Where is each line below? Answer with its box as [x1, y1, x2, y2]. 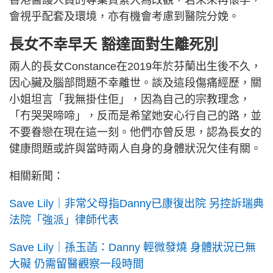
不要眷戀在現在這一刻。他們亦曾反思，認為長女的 [9, 126, 261, 139]
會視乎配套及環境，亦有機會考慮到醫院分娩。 [9, 10, 239, 23]
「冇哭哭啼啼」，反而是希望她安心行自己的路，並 [9, 110, 261, 122]
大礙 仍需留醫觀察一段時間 [9, 258, 144, 271]
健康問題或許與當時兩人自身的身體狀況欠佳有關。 [9, 143, 261, 155]
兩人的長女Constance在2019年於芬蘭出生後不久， [9, 60, 261, 73]
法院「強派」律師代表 [9, 214, 119, 227]
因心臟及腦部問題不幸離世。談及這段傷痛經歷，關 [9, 77, 261, 90]
